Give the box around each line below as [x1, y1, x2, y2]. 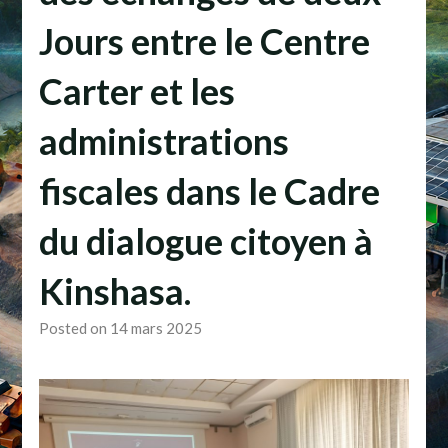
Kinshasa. [38, 269, 191, 314]
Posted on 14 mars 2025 [38, 319, 202, 338]
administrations [38, 119, 289, 164]
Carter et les [38, 69, 235, 114]
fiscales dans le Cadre [38, 169, 380, 214]
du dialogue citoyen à [38, 219, 373, 264]
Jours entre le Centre [38, 19, 370, 64]
